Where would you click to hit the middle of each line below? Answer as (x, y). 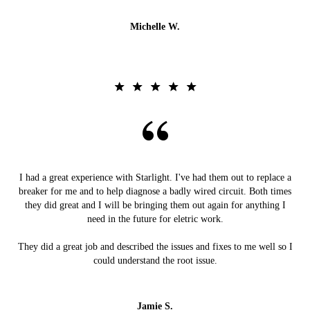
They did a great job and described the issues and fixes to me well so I (155, 247)
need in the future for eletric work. (155, 219)
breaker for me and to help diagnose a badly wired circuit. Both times (155, 192)
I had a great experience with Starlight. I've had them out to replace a (155, 178)
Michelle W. (155, 27)
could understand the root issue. (155, 261)
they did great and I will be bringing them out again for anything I (155, 206)
